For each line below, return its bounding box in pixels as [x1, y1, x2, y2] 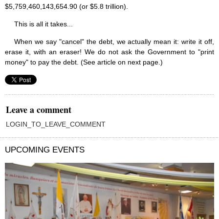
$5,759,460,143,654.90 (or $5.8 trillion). [5, 2, 128, 11]
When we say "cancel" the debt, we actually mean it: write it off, [14, 38, 214, 46]
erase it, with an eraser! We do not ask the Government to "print [5, 48, 214, 56]
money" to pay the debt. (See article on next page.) [5, 58, 163, 66]
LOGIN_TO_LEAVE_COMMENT [6, 120, 106, 129]
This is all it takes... [14, 20, 73, 28]
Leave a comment [6, 103, 71, 116]
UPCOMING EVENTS [5, 145, 85, 155]
